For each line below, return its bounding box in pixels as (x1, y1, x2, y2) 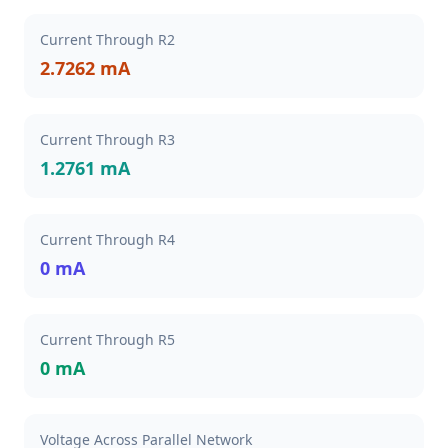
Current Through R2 (40, 30, 175, 49)
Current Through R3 (40, 130, 175, 149)
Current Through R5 (40, 330, 175, 349)
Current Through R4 (40, 230, 175, 249)
